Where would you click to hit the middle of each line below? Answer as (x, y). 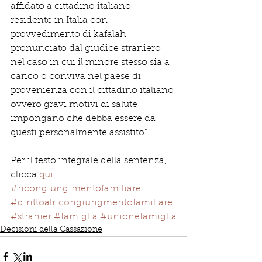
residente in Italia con (60, 20)
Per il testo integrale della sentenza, (90, 161)
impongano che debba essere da (84, 119)
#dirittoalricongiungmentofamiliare (92, 203)
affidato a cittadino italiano (72, 6)
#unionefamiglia (138, 217)
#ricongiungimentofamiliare (76, 189)
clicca (25, 175)
